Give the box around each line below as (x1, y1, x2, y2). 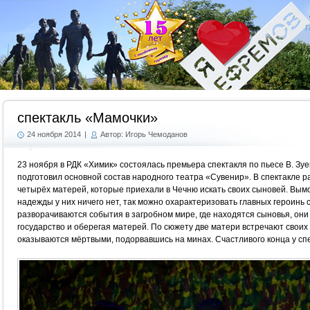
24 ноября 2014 (27, 130, 81, 138)
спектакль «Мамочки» (17, 110, 158, 125)
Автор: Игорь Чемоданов (100, 130, 188, 138)
